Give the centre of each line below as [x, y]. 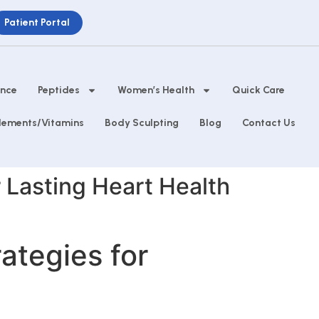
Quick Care [259, 90]
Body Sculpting [141, 123]
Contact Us [268, 123]
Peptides [59, 90]
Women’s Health [156, 90]
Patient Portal [37, 22]
